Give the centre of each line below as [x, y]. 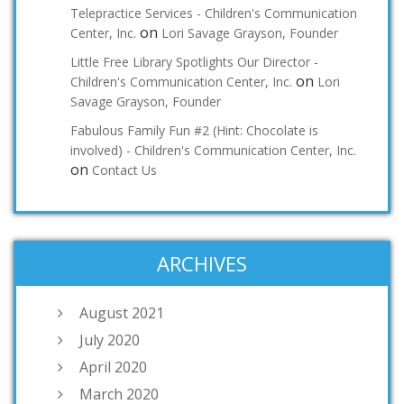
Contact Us [124, 170]
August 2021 [122, 313]
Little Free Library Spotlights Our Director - [194, 62]
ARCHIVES [202, 264]
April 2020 [113, 367]
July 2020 [110, 340]
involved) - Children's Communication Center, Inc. [213, 151]
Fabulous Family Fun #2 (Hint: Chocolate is [194, 131]
